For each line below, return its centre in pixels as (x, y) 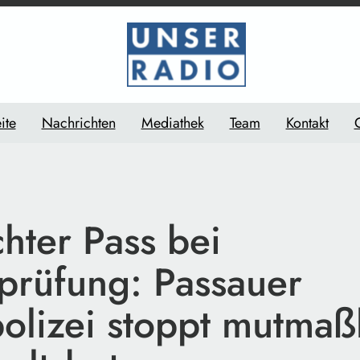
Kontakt (307, 123)
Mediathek (172, 123)
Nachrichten (78, 123)
